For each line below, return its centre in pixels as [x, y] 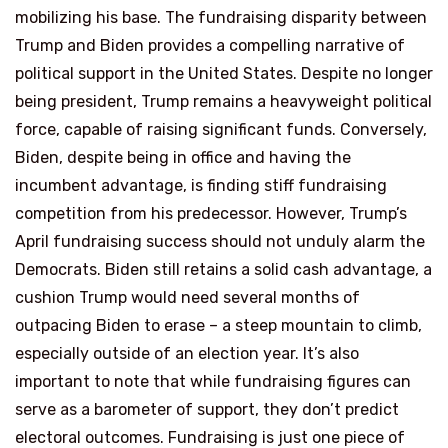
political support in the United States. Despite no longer [224, 73]
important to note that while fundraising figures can [213, 381]
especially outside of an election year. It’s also [187, 353]
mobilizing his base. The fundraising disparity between [221, 17]
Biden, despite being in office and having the [183, 157]
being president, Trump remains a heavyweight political [223, 101]
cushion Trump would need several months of [187, 297]
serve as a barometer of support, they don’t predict [207, 409]
